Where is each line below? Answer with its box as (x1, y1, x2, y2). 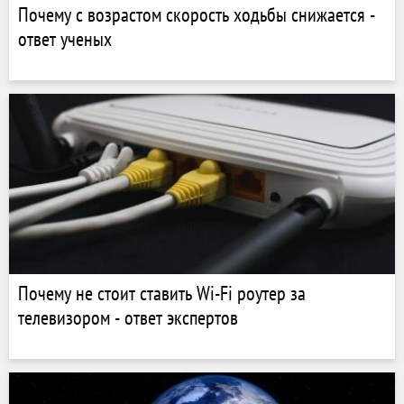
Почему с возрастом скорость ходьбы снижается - (18, 2, 375, 27)
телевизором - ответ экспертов (18, 305, 238, 330)
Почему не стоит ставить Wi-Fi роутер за (18, 280, 306, 306)
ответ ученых (18, 26, 112, 51)
